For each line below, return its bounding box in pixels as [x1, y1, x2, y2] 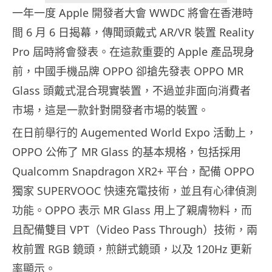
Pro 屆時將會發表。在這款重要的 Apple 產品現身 [12, 44, 254, 59]
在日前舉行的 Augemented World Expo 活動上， [12, 125, 257, 140]
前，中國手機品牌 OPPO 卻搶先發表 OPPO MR [12, 64, 243, 79]
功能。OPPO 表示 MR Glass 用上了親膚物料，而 [12, 203, 252, 218]
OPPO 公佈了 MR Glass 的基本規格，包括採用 [12, 144, 241, 160]
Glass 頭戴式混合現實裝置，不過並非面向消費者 [12, 83, 251, 98]
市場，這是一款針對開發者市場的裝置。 [12, 103, 209, 118]
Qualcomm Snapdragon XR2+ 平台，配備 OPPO [12, 164, 254, 179]
